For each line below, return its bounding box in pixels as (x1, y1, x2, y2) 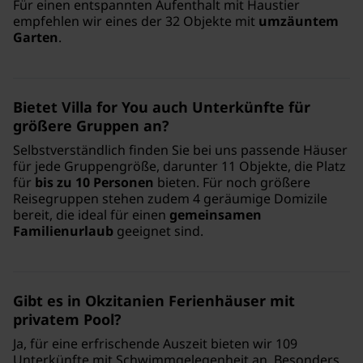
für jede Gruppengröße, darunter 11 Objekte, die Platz (13, 156, 346, 175)
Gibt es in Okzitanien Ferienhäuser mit (13, 290, 295, 310)
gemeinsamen (169, 205, 262, 224)
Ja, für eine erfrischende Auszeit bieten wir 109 (13, 334, 297, 352)
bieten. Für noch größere (154, 173, 310, 191)
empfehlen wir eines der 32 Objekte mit (13, 11, 258, 30)
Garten (13, 28, 58, 46)
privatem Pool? (13, 309, 122, 329)
